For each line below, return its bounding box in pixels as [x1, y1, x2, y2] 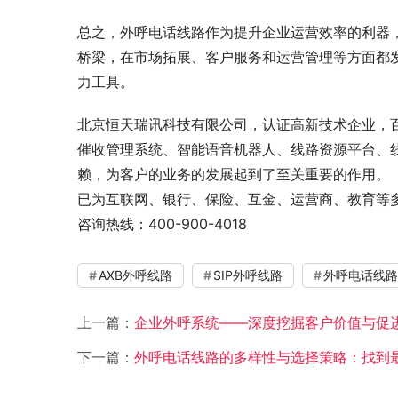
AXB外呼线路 [99, 267, 172, 283]
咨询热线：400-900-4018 [77, 215, 247, 234]
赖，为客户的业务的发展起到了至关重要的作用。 [77, 165, 390, 184]
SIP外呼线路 [213, 267, 283, 283]
